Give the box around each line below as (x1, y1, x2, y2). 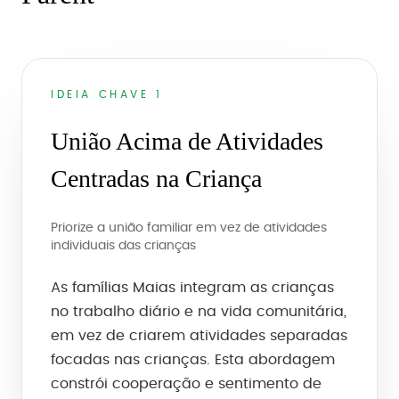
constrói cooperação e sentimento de (51, 377, 322, 391)
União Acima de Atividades (51, 127, 323, 155)
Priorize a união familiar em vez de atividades (51, 222, 327, 234)
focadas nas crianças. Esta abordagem (51, 353, 335, 367)
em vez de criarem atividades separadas (51, 329, 347, 343)
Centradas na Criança (51, 165, 262, 192)
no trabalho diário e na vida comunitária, (51, 305, 346, 319)
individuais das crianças (51, 240, 196, 252)
